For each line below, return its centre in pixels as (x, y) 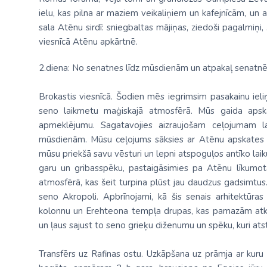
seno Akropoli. (69, 197)
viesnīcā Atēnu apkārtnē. (89, 42)
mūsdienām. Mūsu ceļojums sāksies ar (119, 139)
